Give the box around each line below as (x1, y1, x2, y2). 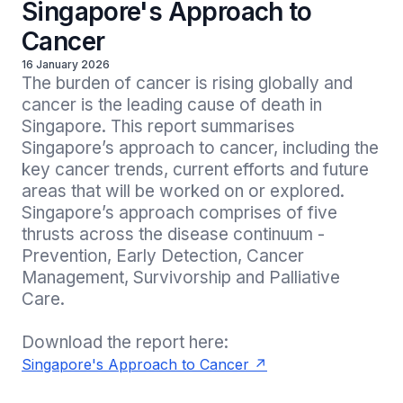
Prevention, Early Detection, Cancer (22, 246, 304, 266)
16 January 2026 (22, 58, 110, 71)
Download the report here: (22, 332, 228, 353)
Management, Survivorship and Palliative (22, 267, 340, 288)
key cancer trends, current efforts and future (22, 159, 369, 180)
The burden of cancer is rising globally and (22, 73, 353, 94)
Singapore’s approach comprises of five (22, 202, 337, 223)
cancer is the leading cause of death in (22, 94, 322, 115)
